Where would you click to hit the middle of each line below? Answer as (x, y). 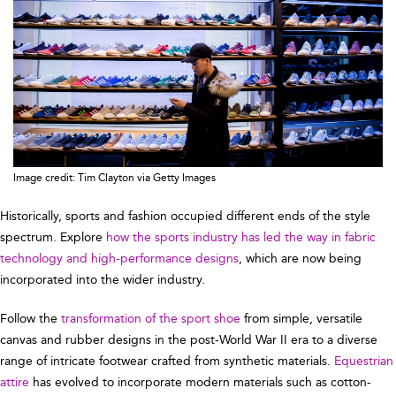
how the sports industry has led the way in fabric (241, 238)
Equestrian (364, 362)
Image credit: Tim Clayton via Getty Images (114, 178)
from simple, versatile (301, 319)
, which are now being (300, 259)
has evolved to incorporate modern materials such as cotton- (200, 383)
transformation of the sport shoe (151, 319)
